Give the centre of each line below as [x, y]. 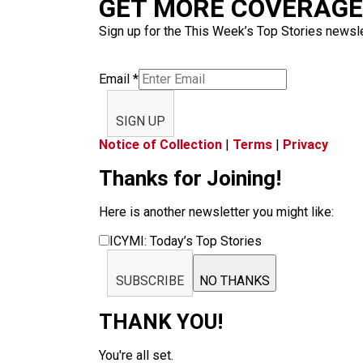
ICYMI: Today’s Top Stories [186, 241]
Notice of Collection [160, 145]
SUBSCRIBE [150, 281]
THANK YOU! [161, 322]
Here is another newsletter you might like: [216, 212]
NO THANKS [235, 281]
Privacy [305, 145]
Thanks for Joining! [190, 178]
